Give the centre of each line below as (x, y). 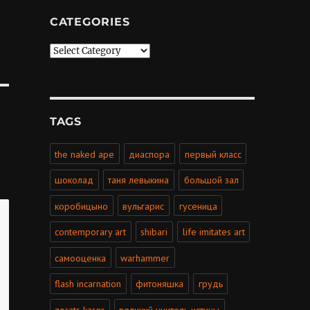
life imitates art (213, 232)
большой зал (211, 180)
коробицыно (82, 206)
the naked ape (85, 154)
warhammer (145, 258)
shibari (154, 232)
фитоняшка (160, 284)
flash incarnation (88, 284)
